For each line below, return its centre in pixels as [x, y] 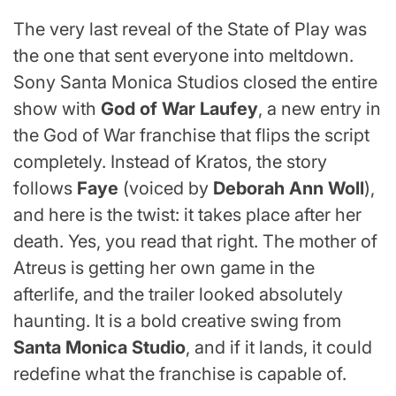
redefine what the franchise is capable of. [180, 373]
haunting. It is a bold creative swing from [177, 320]
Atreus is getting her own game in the [164, 267]
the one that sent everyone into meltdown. [183, 55]
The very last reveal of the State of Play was [190, 29]
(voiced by [166, 188]
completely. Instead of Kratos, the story [170, 161]
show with [57, 108]
